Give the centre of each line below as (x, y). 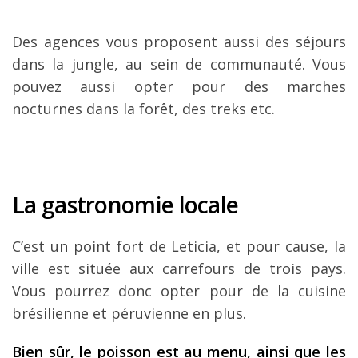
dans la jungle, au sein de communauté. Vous (179, 64)
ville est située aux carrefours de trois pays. (179, 268)
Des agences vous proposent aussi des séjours (179, 41)
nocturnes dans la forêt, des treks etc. (143, 108)
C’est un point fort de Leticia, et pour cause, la (179, 246)
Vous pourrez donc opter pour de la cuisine (179, 290)
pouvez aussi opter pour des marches (179, 86)
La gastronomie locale (125, 204)
